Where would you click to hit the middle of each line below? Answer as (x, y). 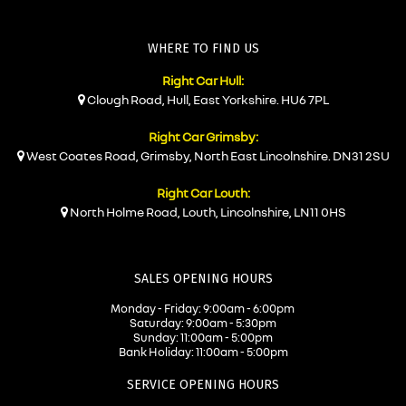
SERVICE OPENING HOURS (203, 384)
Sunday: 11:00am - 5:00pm (203, 337)
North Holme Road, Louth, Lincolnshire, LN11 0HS (207, 211)
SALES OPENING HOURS (203, 278)
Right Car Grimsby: (203, 136)
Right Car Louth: (203, 192)
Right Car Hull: (203, 80)
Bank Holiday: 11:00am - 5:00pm (203, 351)
